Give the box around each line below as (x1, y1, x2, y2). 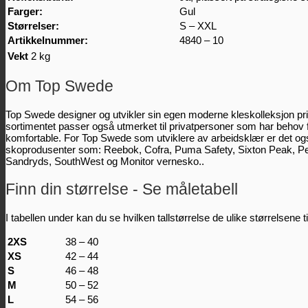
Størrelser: (8, 20, 59, 32)
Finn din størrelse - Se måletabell (5, 179, 238, 198)
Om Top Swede (5, 77, 113, 95)
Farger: (8, 5, 43, 18)
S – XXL (179, 20, 217, 32)
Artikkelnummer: (8, 34, 88, 47)
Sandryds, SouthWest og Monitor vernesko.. (5, 155, 204, 167)
